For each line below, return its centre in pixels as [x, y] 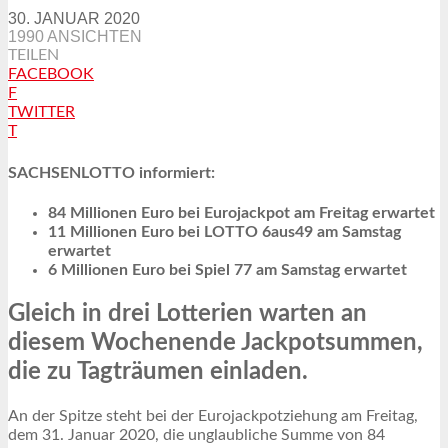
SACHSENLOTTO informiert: [111, 173]
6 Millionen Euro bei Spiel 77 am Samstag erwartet [227, 270]
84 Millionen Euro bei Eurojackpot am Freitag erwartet [241, 213]
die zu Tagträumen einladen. [158, 372]
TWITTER [41, 111]
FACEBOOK [51, 73]
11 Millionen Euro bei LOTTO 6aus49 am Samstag [224, 232]
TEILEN [33, 54]
